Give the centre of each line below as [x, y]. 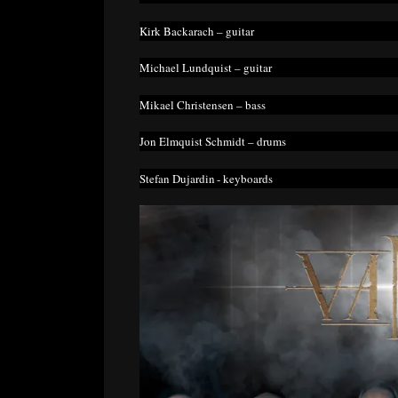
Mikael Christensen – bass [206, 104]
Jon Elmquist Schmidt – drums [216, 142]
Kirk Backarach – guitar [200, 31]
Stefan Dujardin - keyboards [209, 178]
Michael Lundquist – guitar [209, 68]
